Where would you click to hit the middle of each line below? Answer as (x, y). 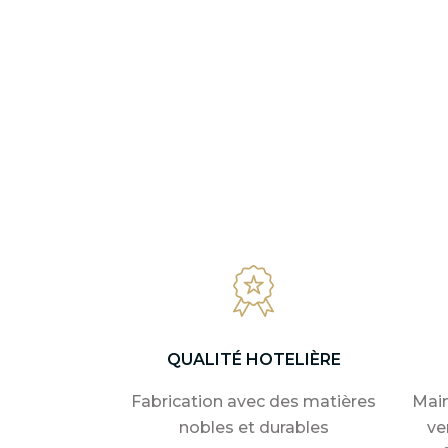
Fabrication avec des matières (253, 401)
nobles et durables (253, 427)
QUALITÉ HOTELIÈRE (253, 359)
